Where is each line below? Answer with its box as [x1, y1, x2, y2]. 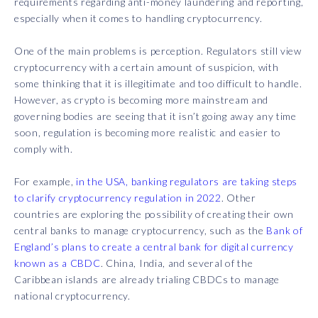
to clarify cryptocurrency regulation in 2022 [14, 192, 221, 204]
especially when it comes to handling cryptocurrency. [14, 12, 263, 25]
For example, [14, 175, 77, 188]
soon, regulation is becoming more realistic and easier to [14, 126, 281, 139]
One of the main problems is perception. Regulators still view [14, 45, 302, 57]
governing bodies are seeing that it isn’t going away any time [14, 110, 297, 123]
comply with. [14, 143, 73, 155]
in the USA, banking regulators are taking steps [76, 175, 298, 188]
